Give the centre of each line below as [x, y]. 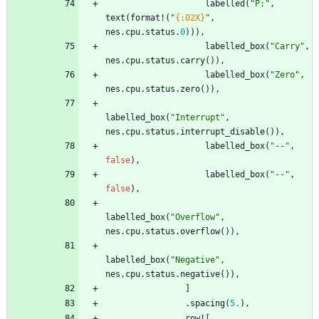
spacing [208, 304]
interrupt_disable [223, 132]
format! [148, 18]
